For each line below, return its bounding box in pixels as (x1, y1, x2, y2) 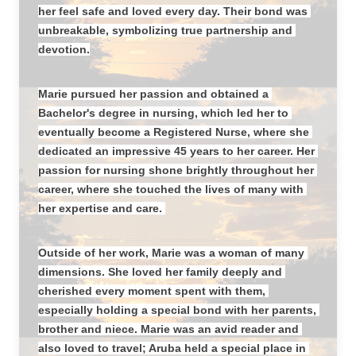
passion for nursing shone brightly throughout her (38, 164, 314, 176)
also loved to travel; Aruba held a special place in (38, 342, 306, 354)
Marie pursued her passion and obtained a (38, 87, 269, 100)
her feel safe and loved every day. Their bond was (38, 5, 308, 17)
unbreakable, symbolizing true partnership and (38, 24, 292, 37)
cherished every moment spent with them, (38, 284, 265, 297)
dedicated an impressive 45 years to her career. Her (38, 145, 315, 157)
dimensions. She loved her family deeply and (38, 265, 282, 278)
